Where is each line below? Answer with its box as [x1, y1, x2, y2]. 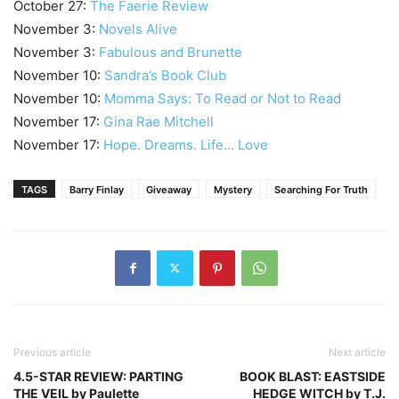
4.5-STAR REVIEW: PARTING [13, 368, 183, 384]
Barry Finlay [69, 183, 124, 196]
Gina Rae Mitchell [103, 112, 214, 130]
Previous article [13, 345, 91, 359]
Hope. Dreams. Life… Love [103, 135, 268, 153]
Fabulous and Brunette [99, 43, 242, 61]
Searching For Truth [274, 183, 368, 196]
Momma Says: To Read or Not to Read [104, 89, 341, 107]
